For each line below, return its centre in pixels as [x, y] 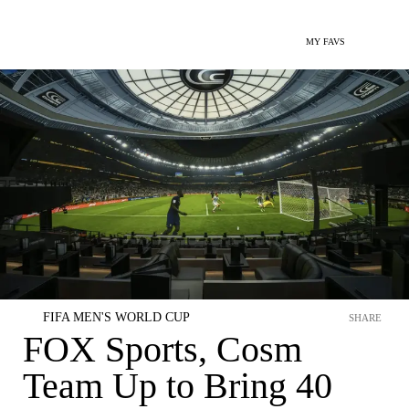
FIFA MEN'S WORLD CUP [116, 317]
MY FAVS [325, 42]
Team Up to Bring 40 [178, 386]
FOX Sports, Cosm [163, 349]
